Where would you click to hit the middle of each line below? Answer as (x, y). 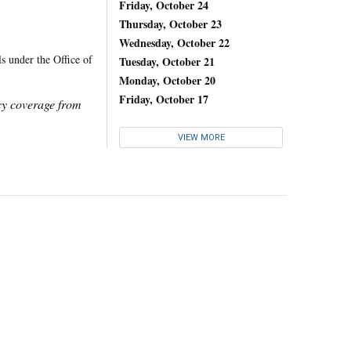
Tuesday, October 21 (167, 61)
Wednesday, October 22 (174, 42)
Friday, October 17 (164, 99)
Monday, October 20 (167, 80)
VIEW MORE (201, 138)
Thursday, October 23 (170, 24)
